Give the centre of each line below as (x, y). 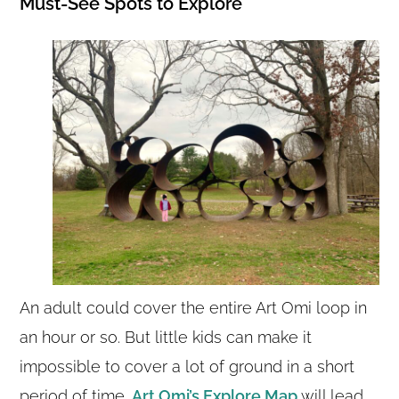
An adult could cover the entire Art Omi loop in (194, 307)
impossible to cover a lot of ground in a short (187, 366)
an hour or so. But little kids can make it (166, 337)
